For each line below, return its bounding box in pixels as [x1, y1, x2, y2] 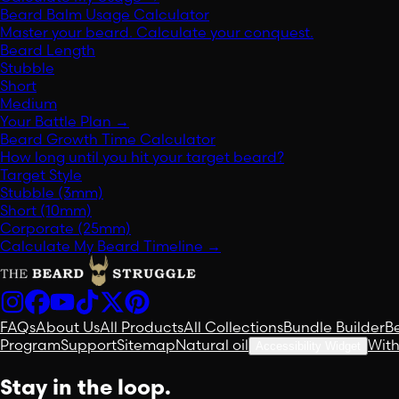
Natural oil [175, 336, 248, 354]
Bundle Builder [283, 318, 385, 337]
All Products [100, 318, 183, 337]
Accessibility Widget [256, 339, 361, 354]
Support [61, 336, 117, 354]
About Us [36, 318, 100, 337]
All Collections [183, 318, 283, 337]
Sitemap [117, 336, 175, 354]
